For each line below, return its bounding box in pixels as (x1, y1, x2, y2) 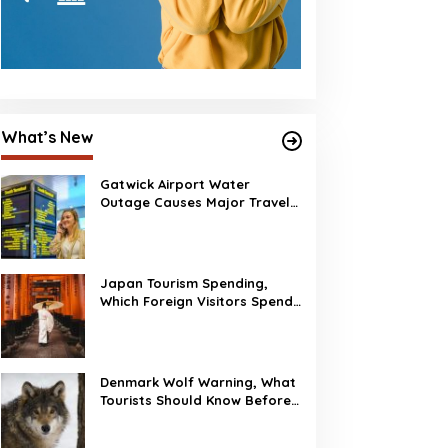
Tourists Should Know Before (99, 392, 291, 408)
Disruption (99, 212, 168, 228)
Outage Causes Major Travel (99, 194, 290, 210)
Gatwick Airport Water (99, 176, 250, 192)
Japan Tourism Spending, (99, 275, 268, 291)
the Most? (99, 311, 166, 327)
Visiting (99, 410, 148, 426)
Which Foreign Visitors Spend (99, 293, 293, 309)
